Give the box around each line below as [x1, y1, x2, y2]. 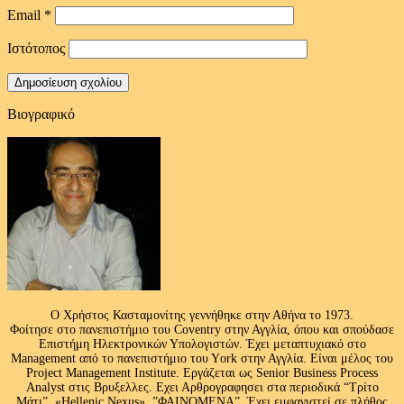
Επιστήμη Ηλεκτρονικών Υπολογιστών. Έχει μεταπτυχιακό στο [38, 336, 366, 351]
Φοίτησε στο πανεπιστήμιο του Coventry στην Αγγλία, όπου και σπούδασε [10, 322, 394, 336]
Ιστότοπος [7, 40, 65, 56]
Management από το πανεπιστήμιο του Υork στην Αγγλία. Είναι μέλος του [11, 351, 393, 365]
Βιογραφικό [7, 106, 75, 122]
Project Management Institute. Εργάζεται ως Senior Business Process [26, 365, 378, 380]
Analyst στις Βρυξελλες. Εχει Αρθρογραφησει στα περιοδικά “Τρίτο [25, 380, 379, 394]
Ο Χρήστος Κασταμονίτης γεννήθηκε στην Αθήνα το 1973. [50, 308, 353, 322]
